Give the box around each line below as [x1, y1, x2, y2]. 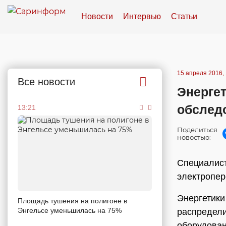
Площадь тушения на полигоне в [18, 196, 127, 205]
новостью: [177, 133, 211, 141]
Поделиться [177, 126, 217, 134]
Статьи [171, 12, 197, 21]
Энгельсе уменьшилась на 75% [18, 206, 122, 214]
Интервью [123, 12, 161, 21]
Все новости [18, 76, 75, 87]
